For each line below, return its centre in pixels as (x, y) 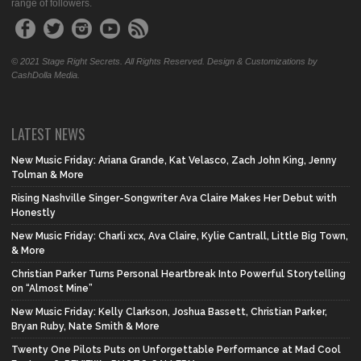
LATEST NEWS (48, 134)
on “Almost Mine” (52, 289)
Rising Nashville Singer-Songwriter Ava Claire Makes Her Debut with (174, 199)
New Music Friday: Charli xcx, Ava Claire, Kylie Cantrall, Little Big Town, (180, 237)
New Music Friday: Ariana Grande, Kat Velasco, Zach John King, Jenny (174, 161)
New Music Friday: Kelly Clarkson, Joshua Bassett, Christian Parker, (169, 312)
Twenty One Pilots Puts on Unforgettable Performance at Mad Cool (176, 350)
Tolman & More (48, 175)
